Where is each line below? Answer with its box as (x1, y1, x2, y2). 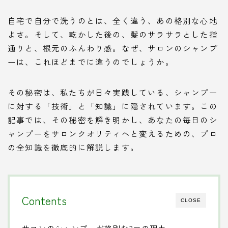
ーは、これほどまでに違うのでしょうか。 (8, 55, 174, 67)
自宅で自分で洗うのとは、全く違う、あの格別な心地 (8, 14, 218, 26)
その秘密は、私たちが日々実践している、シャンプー (8, 86, 218, 98)
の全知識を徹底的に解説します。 (8, 141, 139, 153)
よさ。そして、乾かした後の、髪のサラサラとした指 (8, 28, 218, 40)
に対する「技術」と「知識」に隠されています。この (8, 100, 218, 111)
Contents (22, 192, 67, 208)
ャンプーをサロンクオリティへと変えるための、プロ (8, 127, 218, 139)
